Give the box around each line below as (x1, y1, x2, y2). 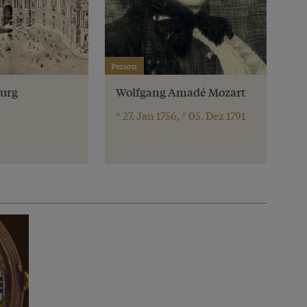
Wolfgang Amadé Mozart (115, 84, 245, 101)
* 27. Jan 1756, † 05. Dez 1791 (115, 108, 245, 123)
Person (111, 60, 138, 73)
